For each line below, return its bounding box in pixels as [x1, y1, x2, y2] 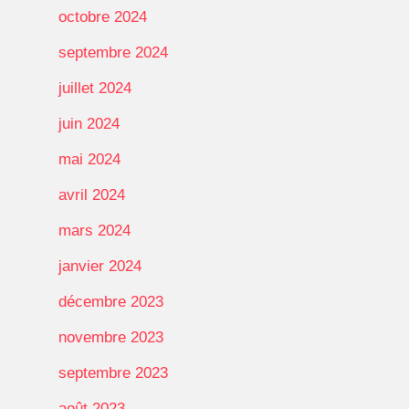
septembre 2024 [58, 43, 168, 61]
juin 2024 [58, 114, 120, 132]
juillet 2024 [58, 79, 131, 97]
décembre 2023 [58, 292, 163, 310]
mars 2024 [58, 221, 131, 239]
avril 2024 [58, 185, 125, 204]
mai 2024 [58, 150, 121, 168]
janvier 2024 [58, 257, 142, 275]
